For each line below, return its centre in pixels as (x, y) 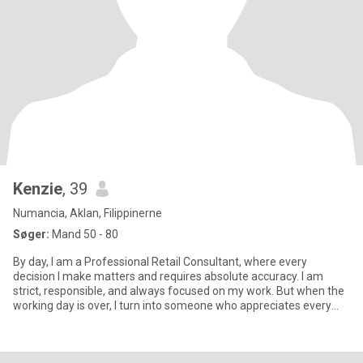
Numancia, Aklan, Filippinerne (88, 213)
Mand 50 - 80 (84, 234)
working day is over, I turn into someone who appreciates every (172, 305)
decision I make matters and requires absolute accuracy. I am (168, 276)
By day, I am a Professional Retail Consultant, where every (160, 262)
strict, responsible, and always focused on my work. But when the (179, 291)
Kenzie (38, 189)
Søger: (31, 234)
